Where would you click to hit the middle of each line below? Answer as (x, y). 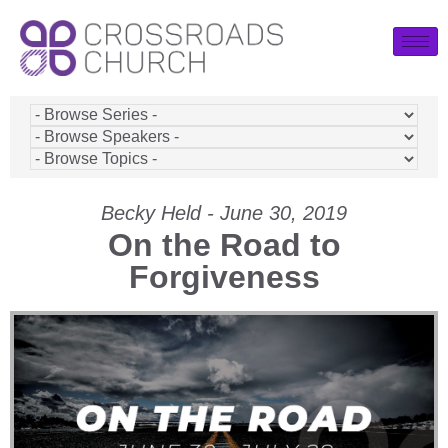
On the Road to (224, 244)
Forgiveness (224, 276)
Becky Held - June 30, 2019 (224, 212)
